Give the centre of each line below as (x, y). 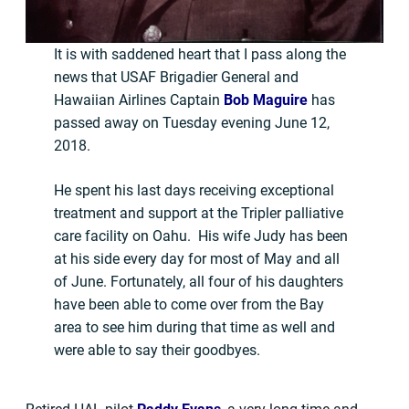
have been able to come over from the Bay (189, 305)
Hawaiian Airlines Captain (139, 100)
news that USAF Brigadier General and (177, 78)
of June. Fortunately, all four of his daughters (199, 282)
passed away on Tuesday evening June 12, (192, 123)
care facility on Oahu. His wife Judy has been (201, 236)
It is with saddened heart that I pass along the (200, 55)
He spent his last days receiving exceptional (194, 191)
